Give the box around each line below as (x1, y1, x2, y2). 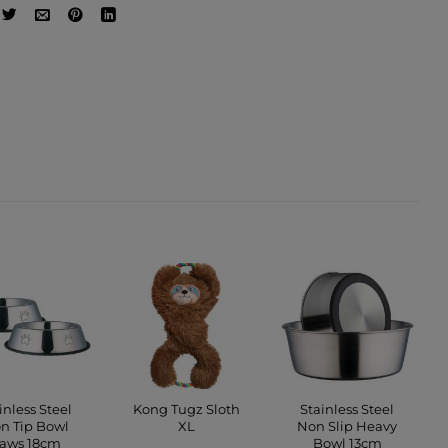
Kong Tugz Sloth (132, 400, 240, 417)
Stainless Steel (300, 400, 395, 417)
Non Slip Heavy (297, 417, 398, 434)
